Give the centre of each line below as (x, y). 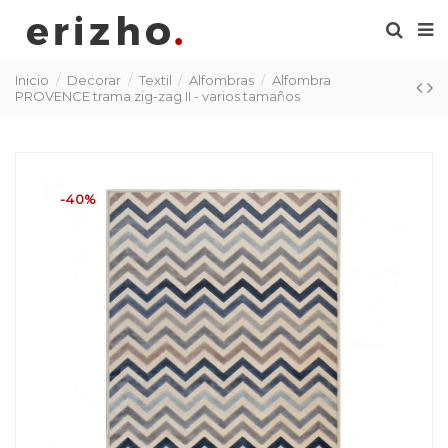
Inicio (32, 79)
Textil (155, 79)
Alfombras (222, 79)
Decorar (93, 79)
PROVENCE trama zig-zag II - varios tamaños (157, 95)
